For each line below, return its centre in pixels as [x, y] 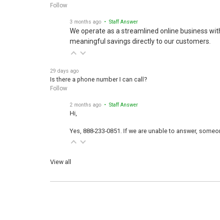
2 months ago [85, 100]
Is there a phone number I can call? [98, 75]
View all [61, 157]
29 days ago [64, 66]
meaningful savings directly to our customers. [140, 37]
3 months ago [85, 17]
